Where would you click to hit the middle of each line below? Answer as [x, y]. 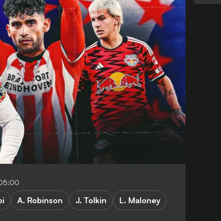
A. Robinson [40, 200]
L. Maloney [140, 200]
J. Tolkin [91, 200]
